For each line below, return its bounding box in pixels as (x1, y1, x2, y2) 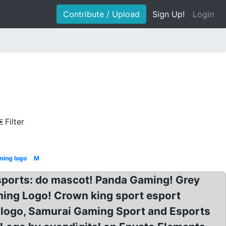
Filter (5, 117, 24, 127)
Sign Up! (152, 9, 185, 19)
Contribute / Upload (63, 9, 140, 19)
